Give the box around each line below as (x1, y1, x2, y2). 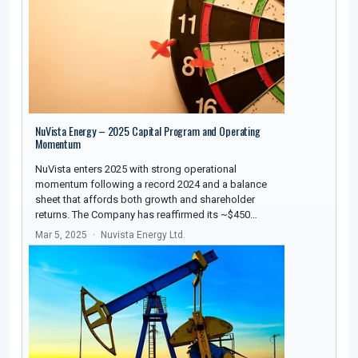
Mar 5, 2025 (35, 229, 87, 241)
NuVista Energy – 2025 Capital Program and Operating (35, 122, 261, 140)
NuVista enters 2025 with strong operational (35, 163, 237, 176)
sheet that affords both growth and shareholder (35, 193, 255, 206)
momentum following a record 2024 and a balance (35, 178, 267, 191)
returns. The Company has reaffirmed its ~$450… (35, 209, 257, 221)
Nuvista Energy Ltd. (101, 229, 185, 241)
